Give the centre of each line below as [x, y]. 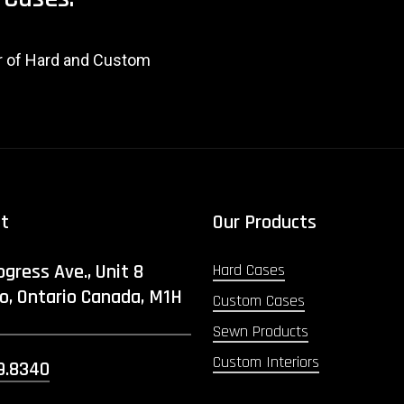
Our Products [264, 222]
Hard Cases [248, 270]
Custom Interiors [266, 362]
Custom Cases [258, 300]
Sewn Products [260, 331]
